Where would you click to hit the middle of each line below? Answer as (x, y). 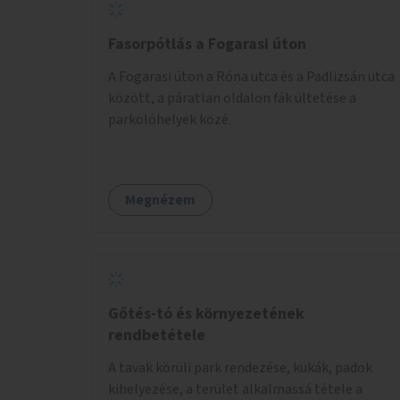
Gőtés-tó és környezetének (206, 313)
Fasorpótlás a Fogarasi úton (207, 44)
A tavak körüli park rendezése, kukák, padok (240, 367)
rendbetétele (157, 335)
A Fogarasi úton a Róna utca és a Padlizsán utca (251, 76)
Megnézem (160, 200)
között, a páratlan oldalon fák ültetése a (232, 98)
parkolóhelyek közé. (170, 119)
